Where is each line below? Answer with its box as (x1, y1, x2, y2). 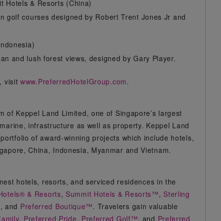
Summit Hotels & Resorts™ (66, 189, 159, 199)
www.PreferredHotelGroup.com (20, 76, 127, 86)
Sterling (163, 189, 190, 199)
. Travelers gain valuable (93, 201, 178, 211)
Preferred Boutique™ (20, 201, 93, 211)
